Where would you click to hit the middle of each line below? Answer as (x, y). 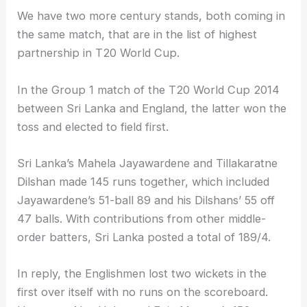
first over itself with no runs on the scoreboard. (143, 292)
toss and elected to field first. (93, 126)
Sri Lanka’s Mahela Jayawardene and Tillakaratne (148, 163)
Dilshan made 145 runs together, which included (144, 181)
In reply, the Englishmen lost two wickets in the (142, 274)
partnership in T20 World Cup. (99, 53)
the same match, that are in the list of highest (137, 35)
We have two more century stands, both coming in (151, 16)
